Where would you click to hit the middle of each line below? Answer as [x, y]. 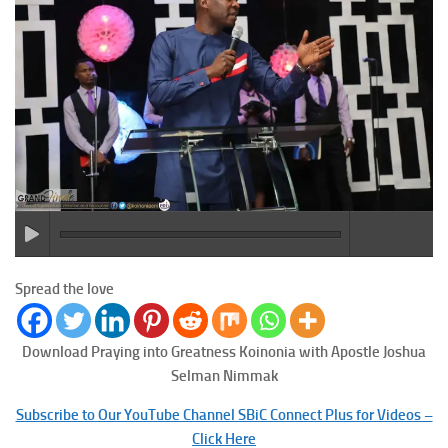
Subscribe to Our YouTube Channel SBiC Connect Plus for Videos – [224, 414]
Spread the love [64, 288]
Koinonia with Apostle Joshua [332, 351]
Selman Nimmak [224, 375]
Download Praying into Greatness [130, 351]
